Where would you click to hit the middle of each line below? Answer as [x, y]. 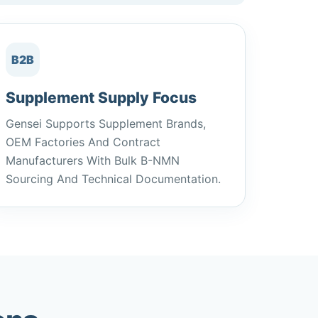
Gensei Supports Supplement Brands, [105, 124]
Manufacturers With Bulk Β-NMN [92, 160]
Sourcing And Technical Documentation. [113, 179]
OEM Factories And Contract [83, 142]
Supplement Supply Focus [101, 98]
